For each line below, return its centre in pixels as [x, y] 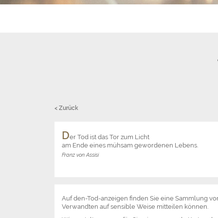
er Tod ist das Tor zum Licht [109, 137]
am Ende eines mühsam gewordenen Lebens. [130, 145]
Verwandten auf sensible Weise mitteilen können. [135, 207]
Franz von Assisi [80, 155]
